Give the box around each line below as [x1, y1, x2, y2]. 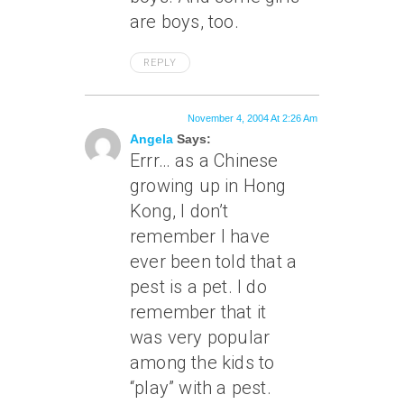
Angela [130, 132, 173, 146]
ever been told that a [130, 251, 298, 272]
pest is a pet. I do [130, 276, 267, 298]
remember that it [130, 301, 267, 323]
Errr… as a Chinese [130, 150, 279, 171]
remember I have [130, 225, 270, 247]
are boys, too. [130, 11, 239, 32]
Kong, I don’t [130, 200, 229, 222]
